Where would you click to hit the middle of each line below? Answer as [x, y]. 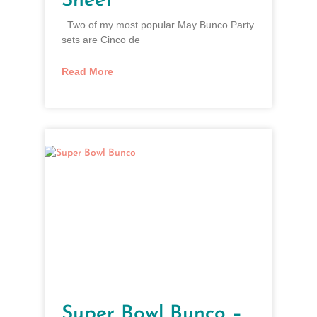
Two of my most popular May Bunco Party [157, 25]
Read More [87, 72]
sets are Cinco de [100, 40]
